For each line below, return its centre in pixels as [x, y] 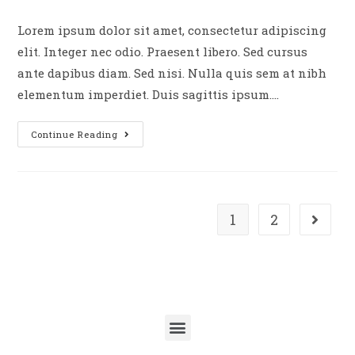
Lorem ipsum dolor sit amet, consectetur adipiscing [172, 30]
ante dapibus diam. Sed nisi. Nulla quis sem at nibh [172, 73]
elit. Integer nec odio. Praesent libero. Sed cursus [163, 51]
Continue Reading [75, 134]
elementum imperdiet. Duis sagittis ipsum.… [149, 94]
